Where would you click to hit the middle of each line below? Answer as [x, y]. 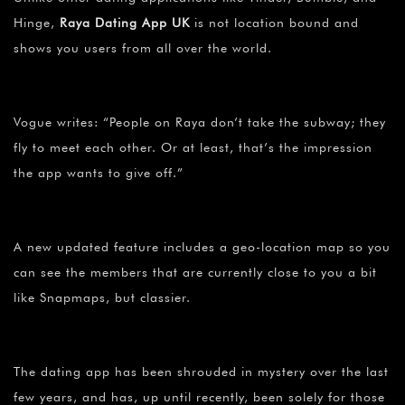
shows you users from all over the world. [143, 48]
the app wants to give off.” [99, 173]
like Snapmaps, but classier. [102, 298]
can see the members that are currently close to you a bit [195, 273]
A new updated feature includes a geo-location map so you [202, 247]
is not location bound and [274, 23]
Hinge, [37, 23]
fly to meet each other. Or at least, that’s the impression [193, 148]
